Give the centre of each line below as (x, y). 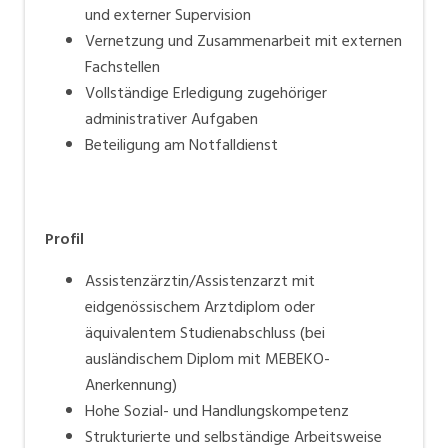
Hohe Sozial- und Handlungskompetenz (217, 410)
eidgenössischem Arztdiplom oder (200, 306)
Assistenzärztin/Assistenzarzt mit (200, 280)
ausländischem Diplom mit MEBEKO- (207, 358)
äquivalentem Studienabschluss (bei (205, 332)
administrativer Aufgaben (171, 118)
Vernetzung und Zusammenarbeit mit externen (243, 40)
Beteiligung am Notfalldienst (181, 144)
